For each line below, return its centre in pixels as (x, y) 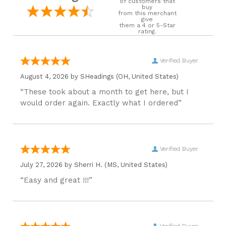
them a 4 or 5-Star (147, 25)
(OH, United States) (146, 76)
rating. (147, 31)
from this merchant (147, 13)
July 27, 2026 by (47, 165)
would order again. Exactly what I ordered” (101, 103)
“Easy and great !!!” (56, 180)
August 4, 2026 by (50, 76)
